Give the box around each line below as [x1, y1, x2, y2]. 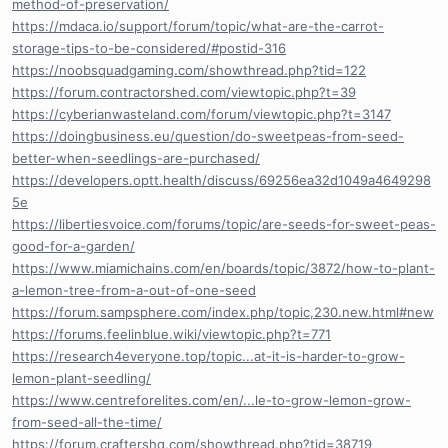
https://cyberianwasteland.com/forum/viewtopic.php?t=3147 [12, 105, 391, 122]
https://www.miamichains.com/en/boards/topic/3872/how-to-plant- [12, 259, 435, 276]
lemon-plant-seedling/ [12, 369, 151, 386]
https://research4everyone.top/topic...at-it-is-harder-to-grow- [12, 347, 405, 364]
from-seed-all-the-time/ [12, 413, 162, 430]
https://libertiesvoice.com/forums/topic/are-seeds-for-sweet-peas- [12, 215, 436, 232]
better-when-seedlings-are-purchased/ [12, 149, 260, 166]
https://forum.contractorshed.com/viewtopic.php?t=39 [12, 83, 356, 100]
